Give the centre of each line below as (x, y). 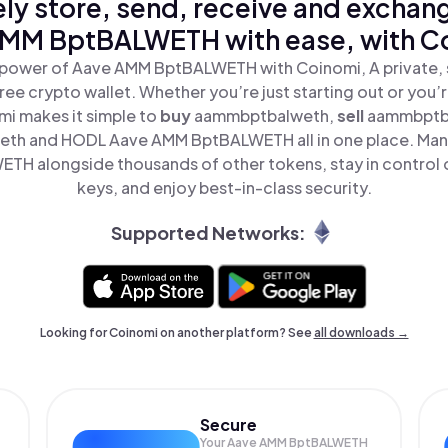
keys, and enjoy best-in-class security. (224, 187)
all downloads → (361, 332)
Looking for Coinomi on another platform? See (176, 332)
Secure (229, 424)
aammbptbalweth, (263, 115)
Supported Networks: (208, 232)
